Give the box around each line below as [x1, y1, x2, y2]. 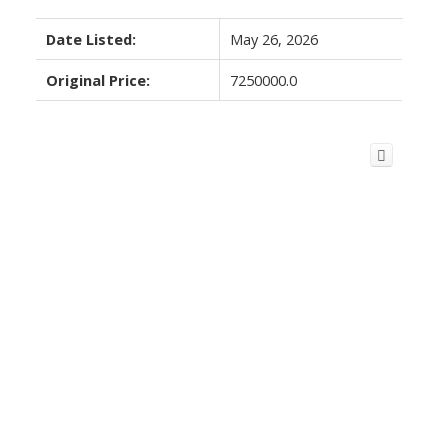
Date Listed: [45, 28, 136, 49]
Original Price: [45, 69, 150, 90]
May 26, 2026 [229, 28, 318, 49]
